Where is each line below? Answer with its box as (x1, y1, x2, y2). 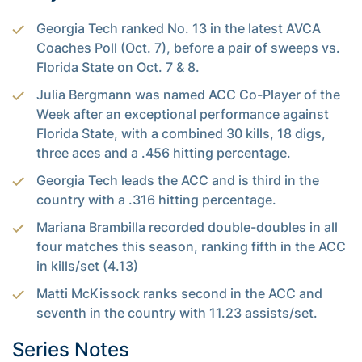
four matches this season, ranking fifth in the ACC (36, 238, 346, 255)
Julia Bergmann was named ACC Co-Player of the (36, 86, 340, 103)
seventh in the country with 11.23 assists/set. (36, 304, 318, 321)
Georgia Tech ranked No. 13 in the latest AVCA (36, 19, 321, 36)
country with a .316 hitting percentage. (36, 191, 276, 208)
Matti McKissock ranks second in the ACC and (36, 284, 322, 301)
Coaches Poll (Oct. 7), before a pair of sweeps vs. (36, 39, 340, 56)
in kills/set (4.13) (36, 257, 138, 274)
